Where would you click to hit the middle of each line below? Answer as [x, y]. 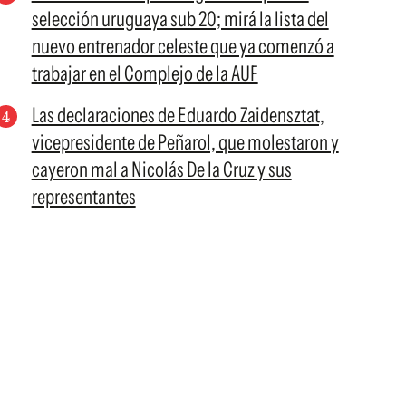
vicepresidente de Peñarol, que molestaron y [185, 142]
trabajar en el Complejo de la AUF [145, 73]
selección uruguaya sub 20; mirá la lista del [180, 19]
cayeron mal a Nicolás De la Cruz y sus [161, 169]
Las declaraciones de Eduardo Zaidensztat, [178, 115]
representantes [83, 197]
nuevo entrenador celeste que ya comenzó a [183, 46]
